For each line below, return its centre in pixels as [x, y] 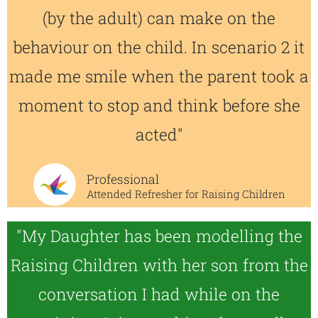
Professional [122, 179]
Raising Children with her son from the [159, 265]
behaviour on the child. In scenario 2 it [159, 47]
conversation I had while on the [159, 294]
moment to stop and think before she [159, 105]
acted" [159, 134]
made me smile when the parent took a [159, 76]
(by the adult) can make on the [159, 18]
